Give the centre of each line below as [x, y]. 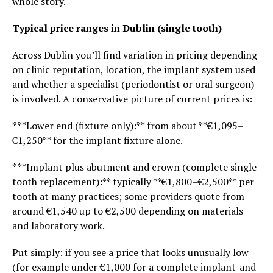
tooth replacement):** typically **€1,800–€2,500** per [133, 182]
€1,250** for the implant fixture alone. [97, 140]
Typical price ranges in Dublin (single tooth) [117, 28]
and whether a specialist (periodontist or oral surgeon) [133, 84]
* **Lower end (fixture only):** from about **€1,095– [128, 126]
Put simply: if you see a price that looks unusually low [130, 252]
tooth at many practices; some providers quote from [128, 196]
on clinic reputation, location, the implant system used [134, 69]
